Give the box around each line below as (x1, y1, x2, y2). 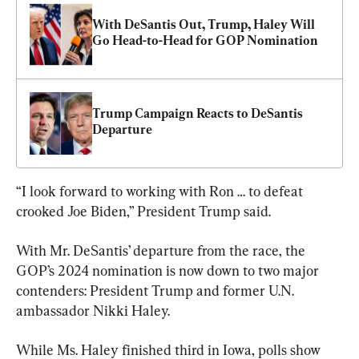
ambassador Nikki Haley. (16, 301, 170, 319)
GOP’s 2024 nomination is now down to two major (16, 261, 322, 279)
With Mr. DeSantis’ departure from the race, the (16, 241, 309, 259)
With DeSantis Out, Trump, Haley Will (92, 16, 315, 32)
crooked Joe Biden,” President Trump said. (16, 202, 271, 220)
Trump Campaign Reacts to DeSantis (92, 105, 303, 121)
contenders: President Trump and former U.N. (16, 281, 297, 299)
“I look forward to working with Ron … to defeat (16, 182, 306, 200)
